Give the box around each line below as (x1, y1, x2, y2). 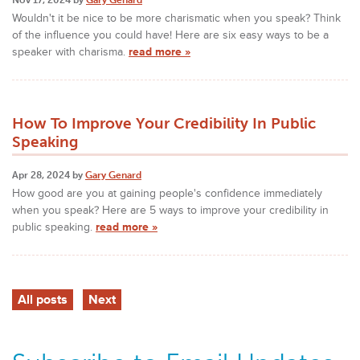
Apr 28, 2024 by (12, 169, 85, 181)
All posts (18, 291, 68, 308)
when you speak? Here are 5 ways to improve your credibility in (12, 202, 329, 217)
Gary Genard (85, 169, 141, 181)
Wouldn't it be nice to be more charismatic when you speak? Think (12, 10, 341, 25)
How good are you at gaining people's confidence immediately (12, 186, 322, 200)
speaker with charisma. (12, 44, 129, 59)
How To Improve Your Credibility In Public (12, 113, 316, 133)
